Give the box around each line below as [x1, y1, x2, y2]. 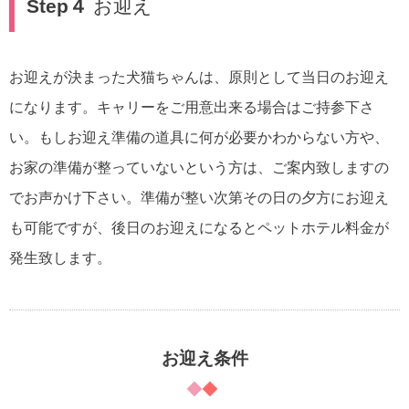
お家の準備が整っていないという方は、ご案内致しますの [9, 160, 389, 175]
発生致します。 [9, 250, 111, 266]
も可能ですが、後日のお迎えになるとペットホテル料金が [9, 220, 389, 236]
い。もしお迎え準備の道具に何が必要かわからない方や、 [9, 130, 389, 145]
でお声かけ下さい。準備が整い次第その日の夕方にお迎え [9, 190, 389, 205]
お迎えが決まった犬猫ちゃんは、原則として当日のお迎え [9, 69, 389, 85]
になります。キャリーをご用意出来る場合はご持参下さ [9, 100, 374, 115]
